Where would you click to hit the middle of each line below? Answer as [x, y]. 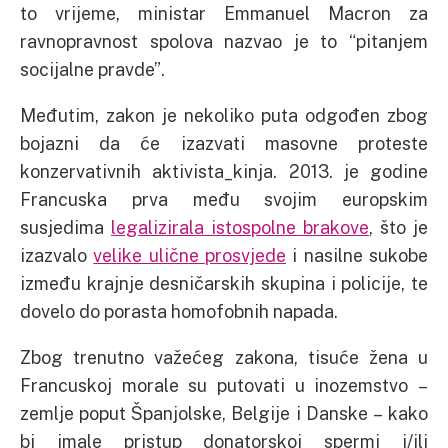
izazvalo [57, 255]
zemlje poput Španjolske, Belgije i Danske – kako [224, 413]
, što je [398, 227]
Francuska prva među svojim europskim [224, 199]
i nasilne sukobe [357, 255]
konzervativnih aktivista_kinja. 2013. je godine [224, 171]
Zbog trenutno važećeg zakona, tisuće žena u [224, 357]
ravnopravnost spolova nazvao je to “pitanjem [224, 41]
